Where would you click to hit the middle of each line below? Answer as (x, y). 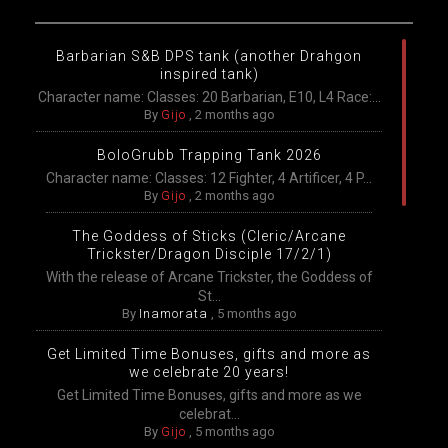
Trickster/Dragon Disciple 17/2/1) (209, 254)
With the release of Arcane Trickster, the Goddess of (209, 277)
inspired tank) (209, 74)
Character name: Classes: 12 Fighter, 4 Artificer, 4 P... (209, 178)
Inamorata (173, 313)
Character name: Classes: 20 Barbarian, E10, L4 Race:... (209, 97)
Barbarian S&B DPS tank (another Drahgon (209, 56)
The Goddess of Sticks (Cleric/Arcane (209, 236)
